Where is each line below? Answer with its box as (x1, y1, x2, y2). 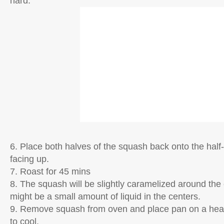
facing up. (10, 154, 49, 164)
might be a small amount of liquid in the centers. (10, 191, 200, 201)
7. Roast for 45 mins (10, 166, 90, 176)
